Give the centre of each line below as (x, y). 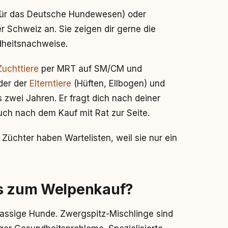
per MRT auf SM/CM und (90, 69)
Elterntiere (50, 83)
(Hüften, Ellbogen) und (118, 83)
